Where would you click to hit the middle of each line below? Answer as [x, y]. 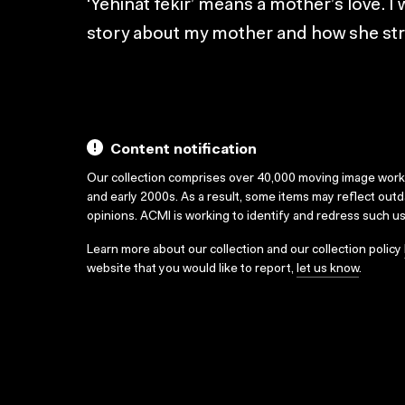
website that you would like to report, [192, 270]
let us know [328, 270]
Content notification [184, 151]
